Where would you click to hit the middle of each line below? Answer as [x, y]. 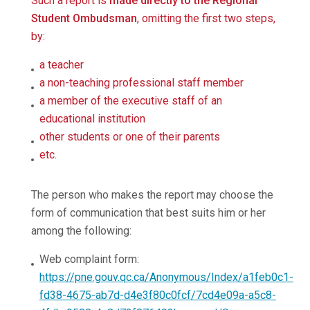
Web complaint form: [89, 259]
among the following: [81, 231]
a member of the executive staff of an [130, 101]
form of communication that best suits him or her [148, 213]
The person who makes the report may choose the [152, 195]
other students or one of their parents [129, 137]
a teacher [61, 65]
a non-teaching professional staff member [141, 83]
